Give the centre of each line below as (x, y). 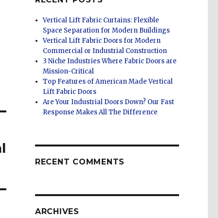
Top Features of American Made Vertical (108, 82)
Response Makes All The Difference (100, 112)
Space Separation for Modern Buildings (107, 31)
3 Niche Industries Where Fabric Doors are (110, 61)
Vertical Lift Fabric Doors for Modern (102, 41)
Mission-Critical (69, 72)
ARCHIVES (57, 212)
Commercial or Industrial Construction (105, 51)
